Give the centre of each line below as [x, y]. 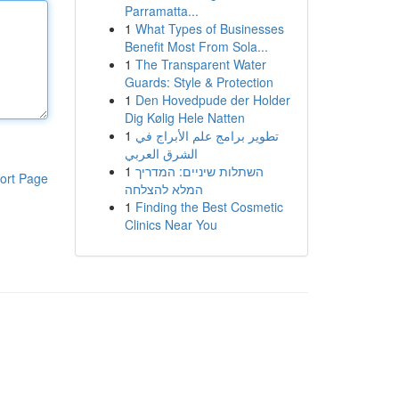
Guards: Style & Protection [199, 82]
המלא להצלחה [163, 189]
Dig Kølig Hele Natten [184, 118]
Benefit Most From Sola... [196, 46]
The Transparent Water [200, 64]
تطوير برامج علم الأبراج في [207, 135]
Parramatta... [161, 11]
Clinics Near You [171, 224]
